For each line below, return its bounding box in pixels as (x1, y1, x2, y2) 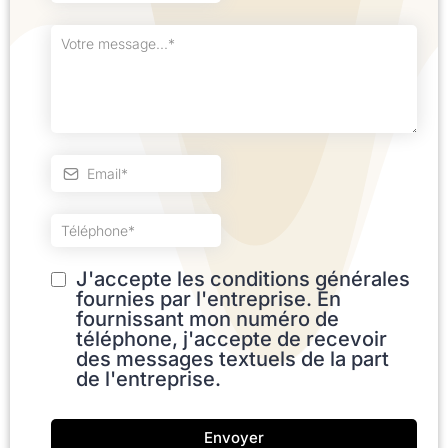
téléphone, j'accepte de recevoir (76, 327, 387, 352)
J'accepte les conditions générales (76, 267, 410, 292)
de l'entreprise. (76, 367, 221, 392)
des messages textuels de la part (76, 347, 389, 372)
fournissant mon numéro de (76, 307, 339, 332)
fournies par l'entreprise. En (76, 287, 341, 312)
